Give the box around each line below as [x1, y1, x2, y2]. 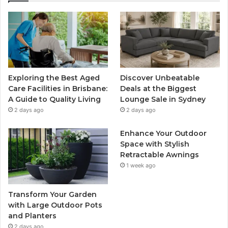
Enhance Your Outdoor [120, 129, 207, 138]
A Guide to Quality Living [8, 95, 101, 104]
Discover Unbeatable [120, 73, 200, 83]
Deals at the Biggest [120, 84, 197, 94]
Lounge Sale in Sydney [120, 95, 206, 104]
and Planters [8, 211, 56, 221]
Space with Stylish [120, 139, 190, 149]
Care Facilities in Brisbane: [8, 84, 107, 94]
